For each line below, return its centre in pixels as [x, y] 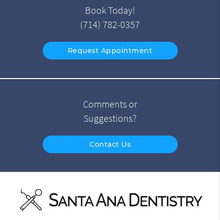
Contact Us [110, 145]
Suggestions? [110, 119]
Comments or [110, 104]
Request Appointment [110, 51]
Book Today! [110, 11]
